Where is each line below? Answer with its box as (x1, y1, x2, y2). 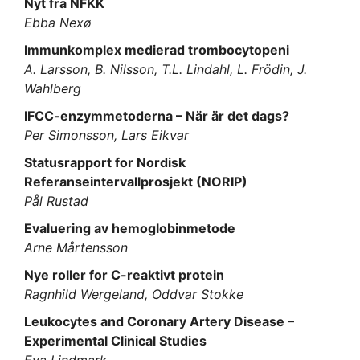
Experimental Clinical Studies (24, 333, 207, 350)
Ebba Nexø (24, 14, 92, 31)
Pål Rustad (24, 193, 88, 210)
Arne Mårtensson (24, 239, 128, 256)
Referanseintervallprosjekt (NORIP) (24, 174, 247, 190)
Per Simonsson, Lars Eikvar (24, 127, 189, 144)
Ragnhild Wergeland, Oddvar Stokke (24, 286, 243, 303)
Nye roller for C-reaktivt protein (24, 267, 224, 284)
